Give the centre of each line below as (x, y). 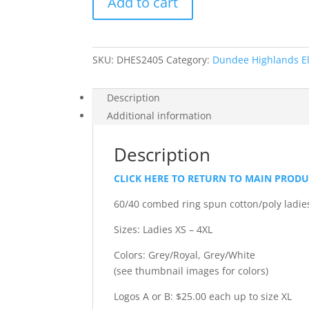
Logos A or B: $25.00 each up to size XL (203, 296)
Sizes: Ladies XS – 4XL (163, 229)
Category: (190, 60)
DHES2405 (140, 60)
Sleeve (107, 66)
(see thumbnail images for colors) (191, 271)
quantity (111, 145)
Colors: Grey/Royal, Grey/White (185, 255)
